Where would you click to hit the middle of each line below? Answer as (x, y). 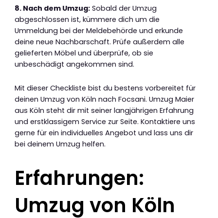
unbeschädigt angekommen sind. (74, 64)
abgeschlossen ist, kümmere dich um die (87, 20)
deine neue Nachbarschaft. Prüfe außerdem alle (100, 42)
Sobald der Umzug (123, 9)
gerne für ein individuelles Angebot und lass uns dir (104, 133)
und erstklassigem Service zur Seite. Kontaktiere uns (105, 121)
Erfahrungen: (79, 178)
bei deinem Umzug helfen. (60, 144)
